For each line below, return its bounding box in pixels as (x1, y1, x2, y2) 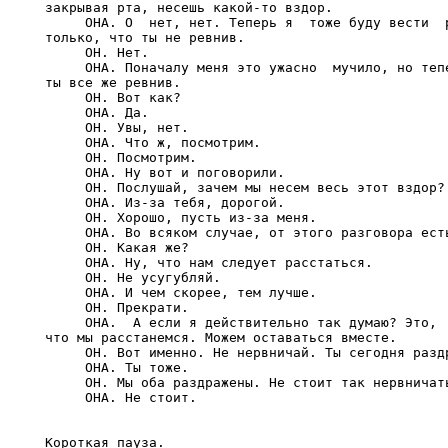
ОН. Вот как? (45, 90, 181, 105)
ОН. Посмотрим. (45, 150, 197, 165)
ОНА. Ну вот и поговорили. (45, 165, 285, 180)
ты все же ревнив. (45, 75, 181, 90)
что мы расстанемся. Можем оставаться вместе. (45, 330, 397, 345)
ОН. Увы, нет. (45, 120, 189, 135)
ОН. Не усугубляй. (45, 270, 221, 285)
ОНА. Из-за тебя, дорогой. (45, 195, 285, 210)
